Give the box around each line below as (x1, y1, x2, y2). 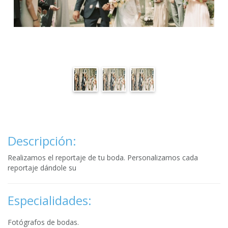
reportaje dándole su (8, 163, 76, 173)
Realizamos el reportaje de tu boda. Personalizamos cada (8, 153, 198, 162)
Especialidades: (8, 192, 92, 209)
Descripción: (8, 132, 76, 149)
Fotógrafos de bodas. (8, 217, 79, 227)
